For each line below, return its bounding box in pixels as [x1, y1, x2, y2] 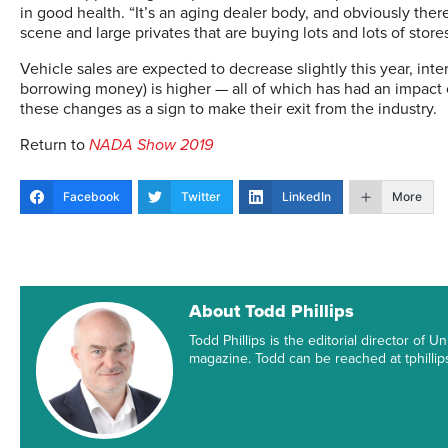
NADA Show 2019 [89, 135, 213, 155]
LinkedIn [282, 189, 331, 204]
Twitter [181, 189, 221, 204]
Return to [20, 135, 89, 155]
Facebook [63, 189, 120, 204]
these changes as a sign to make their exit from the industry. [20, 99, 437, 119]
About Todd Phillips [189, 300, 355, 322]
